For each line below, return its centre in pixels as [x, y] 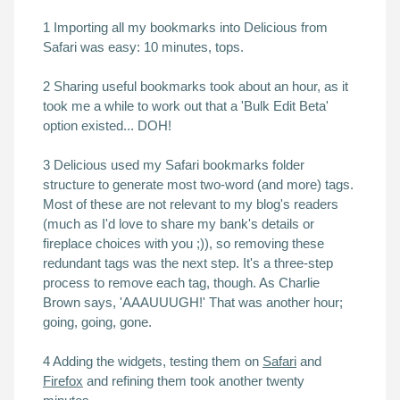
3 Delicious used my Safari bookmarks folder [174, 165]
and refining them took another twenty [194, 381]
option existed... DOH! [107, 125]
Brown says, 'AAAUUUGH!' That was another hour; [193, 302]
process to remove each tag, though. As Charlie [181, 283]
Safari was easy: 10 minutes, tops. [143, 47]
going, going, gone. [97, 322]
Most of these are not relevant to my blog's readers [191, 204]
